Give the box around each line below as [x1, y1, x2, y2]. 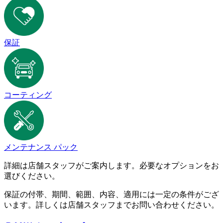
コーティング [4, 91, 52, 100]
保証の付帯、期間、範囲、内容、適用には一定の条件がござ [4, 190, 219, 199]
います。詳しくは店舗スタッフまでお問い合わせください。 [4, 201, 219, 210]
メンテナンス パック [4, 143, 78, 152]
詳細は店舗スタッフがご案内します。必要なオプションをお [4, 161, 219, 170]
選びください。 [4, 172, 60, 181]
